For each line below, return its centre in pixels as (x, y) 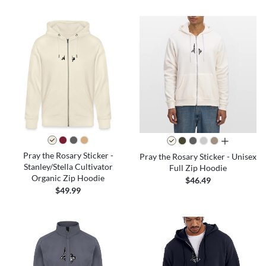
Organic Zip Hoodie (68, 178)
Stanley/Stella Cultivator (68, 166)
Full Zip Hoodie (198, 167)
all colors (237, 141)
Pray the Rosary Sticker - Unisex (198, 156)
